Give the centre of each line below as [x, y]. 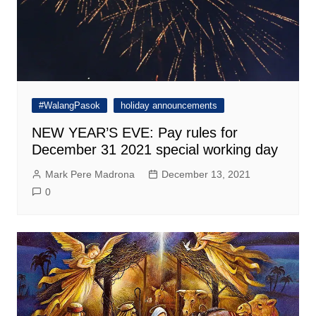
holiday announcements [169, 105]
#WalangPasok [69, 105]
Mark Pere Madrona [90, 174]
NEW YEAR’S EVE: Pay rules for [134, 133]
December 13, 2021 [206, 174]
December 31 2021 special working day [154, 150]
